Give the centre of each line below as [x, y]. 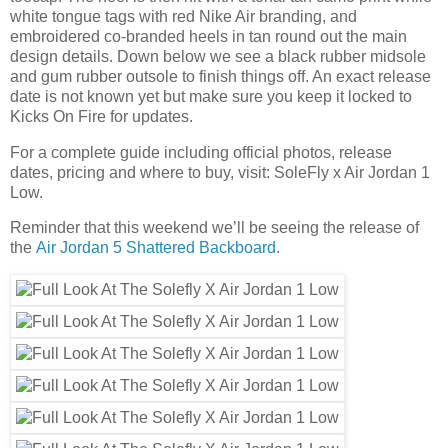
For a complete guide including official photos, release [201, 152]
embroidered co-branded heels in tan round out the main [208, 36]
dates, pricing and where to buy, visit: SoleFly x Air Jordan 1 [220, 172]
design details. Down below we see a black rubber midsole [218, 56]
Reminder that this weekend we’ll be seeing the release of [214, 228]
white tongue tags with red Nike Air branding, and [183, 16]
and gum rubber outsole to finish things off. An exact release [220, 76]
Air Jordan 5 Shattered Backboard [156, 248]
